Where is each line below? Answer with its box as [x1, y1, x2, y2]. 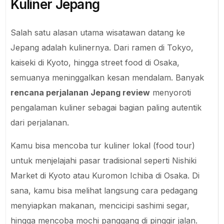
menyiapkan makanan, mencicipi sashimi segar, [10, 200, 190, 210]
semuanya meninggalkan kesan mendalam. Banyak [10, 72, 204, 82]
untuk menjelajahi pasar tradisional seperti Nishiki [10, 155, 197, 165]
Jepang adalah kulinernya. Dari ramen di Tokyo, [10, 42, 194, 52]
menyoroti [150, 87, 191, 97]
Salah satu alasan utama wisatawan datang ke [10, 27, 185, 37]
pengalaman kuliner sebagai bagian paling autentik [10, 102, 202, 112]
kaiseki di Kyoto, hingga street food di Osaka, [10, 57, 180, 67]
